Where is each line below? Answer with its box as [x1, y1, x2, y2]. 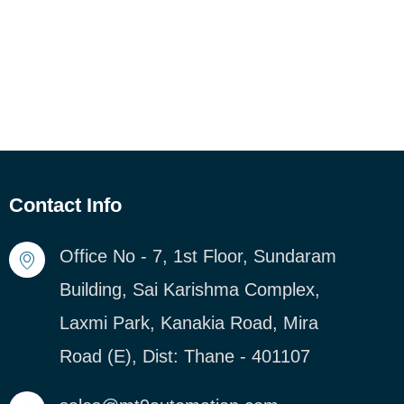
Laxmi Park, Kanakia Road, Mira [59, 312, 318, 333]
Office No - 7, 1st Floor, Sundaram [59, 245, 336, 266]
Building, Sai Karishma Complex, [59, 279, 320, 299]
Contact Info [8, 193, 122, 216]
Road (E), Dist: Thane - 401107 [59, 345, 310, 366]
